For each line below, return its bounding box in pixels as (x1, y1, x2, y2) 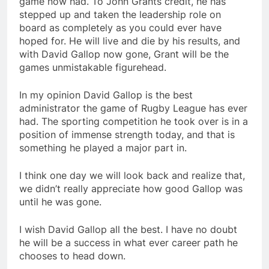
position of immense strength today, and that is (19, 128, 235, 141)
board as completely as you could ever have (19, 22, 222, 34)
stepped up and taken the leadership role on (19, 8, 221, 21)
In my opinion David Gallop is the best (19, 89, 193, 101)
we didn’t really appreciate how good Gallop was (19, 183, 243, 195)
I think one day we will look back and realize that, (19, 169, 245, 182)
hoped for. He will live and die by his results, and (19, 35, 240, 47)
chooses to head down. (19, 250, 125, 262)
